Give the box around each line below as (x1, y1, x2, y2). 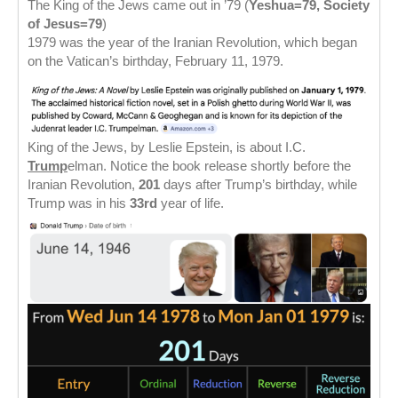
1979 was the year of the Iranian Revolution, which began (28, 35, 357, 51)
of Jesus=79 (28, 16, 102, 32)
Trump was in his (28, 195, 130, 211)
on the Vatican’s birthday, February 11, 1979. (28, 53, 283, 69)
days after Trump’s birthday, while (160, 177, 357, 193)
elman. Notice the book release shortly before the (68, 158, 351, 174)
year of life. (161, 195, 224, 211)
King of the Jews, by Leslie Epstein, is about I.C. (28, 139, 306, 155)
